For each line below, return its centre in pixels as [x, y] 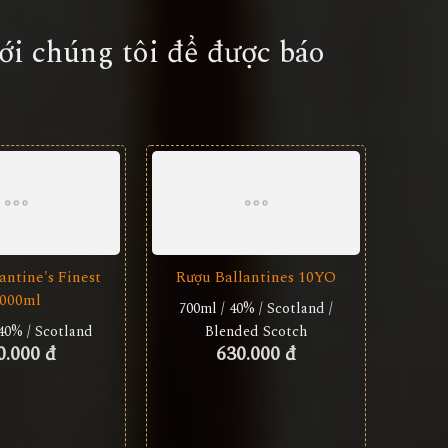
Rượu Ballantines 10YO [256, 277]
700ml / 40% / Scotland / [256, 308]
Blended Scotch [256, 331]
